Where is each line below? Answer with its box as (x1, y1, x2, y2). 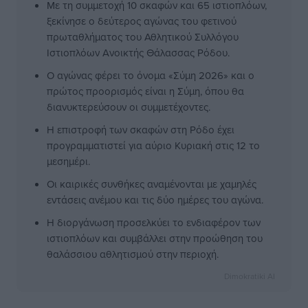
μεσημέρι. (47, 154, 90, 168)
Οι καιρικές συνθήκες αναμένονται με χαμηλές (47, 177, 256, 191)
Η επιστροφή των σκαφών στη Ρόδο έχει (47, 122, 234, 137)
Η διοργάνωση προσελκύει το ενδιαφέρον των (47, 215, 261, 230)
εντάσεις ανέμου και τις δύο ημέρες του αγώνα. (47, 192, 263, 207)
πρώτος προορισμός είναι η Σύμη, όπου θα (47, 84, 244, 98)
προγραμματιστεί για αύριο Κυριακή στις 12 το (47, 138, 260, 153)
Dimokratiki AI (224, 270, 275, 282)
